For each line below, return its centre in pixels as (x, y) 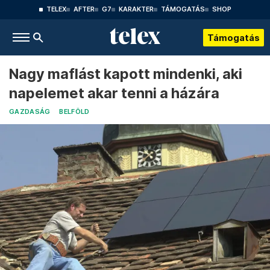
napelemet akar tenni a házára (114, 93)
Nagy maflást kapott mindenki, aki (126, 74)
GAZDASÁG (30, 112)
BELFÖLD (74, 112)
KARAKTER (136, 9)
